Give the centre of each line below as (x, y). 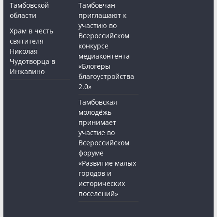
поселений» (99, 194)
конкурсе (94, 46)
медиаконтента (104, 56)
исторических (102, 184)
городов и (95, 173)
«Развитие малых (108, 163)
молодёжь (95, 112)
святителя (26, 41)
